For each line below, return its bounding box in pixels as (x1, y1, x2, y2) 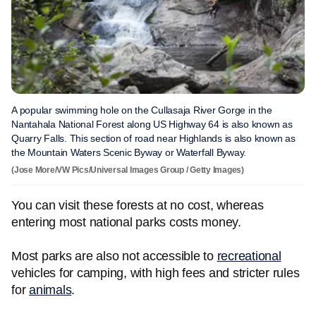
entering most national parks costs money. (11, 215, 241, 229)
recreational (217, 249, 281, 263)
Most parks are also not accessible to (11, 249, 217, 263)
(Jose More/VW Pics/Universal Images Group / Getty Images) (11, 165, 244, 175)
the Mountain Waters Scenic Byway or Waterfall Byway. (11, 147, 246, 158)
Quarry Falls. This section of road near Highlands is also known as (11, 133, 296, 144)
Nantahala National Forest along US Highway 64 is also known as (11, 119, 293, 130)
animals (29, 283, 72, 297)
